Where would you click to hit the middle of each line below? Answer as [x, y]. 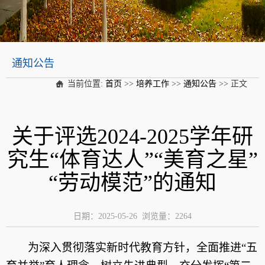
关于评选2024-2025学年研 [132, 137]
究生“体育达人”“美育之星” [132, 160]
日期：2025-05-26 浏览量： [124, 216]
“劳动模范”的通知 [132, 183]
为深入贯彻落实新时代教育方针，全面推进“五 [143, 248]
